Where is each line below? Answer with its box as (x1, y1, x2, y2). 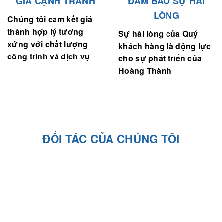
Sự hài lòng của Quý (118, 13, 198, 25)
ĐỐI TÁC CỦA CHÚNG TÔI (42, 116, 180, 133)
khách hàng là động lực (118, 26, 211, 38)
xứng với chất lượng (7, 24, 88, 36)
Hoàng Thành (118, 51, 172, 62)
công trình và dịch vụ (7, 36, 90, 48)
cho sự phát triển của (118, 38, 202, 50)
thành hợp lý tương (7, 11, 84, 23)
